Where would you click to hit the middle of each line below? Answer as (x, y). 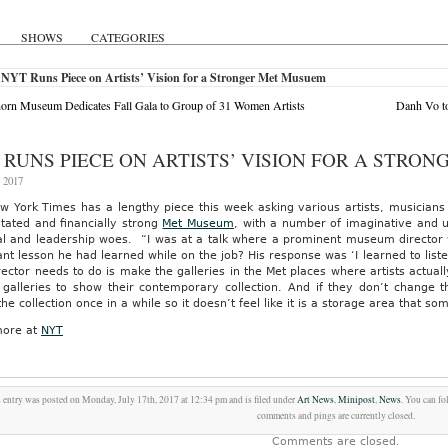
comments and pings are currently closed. (336, 415)
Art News (316, 399)
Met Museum (198, 223)
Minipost (357, 399)
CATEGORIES (128, 37)
